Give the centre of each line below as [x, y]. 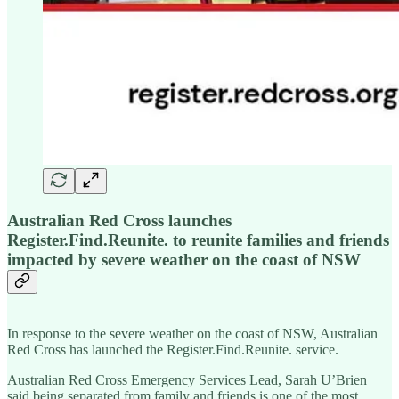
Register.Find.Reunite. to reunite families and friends [198, 240]
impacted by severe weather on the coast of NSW [184, 259]
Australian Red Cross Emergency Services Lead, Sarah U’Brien [187, 380]
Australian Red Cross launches [119, 220]
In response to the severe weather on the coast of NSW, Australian [192, 334]
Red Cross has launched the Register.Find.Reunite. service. [173, 350]
